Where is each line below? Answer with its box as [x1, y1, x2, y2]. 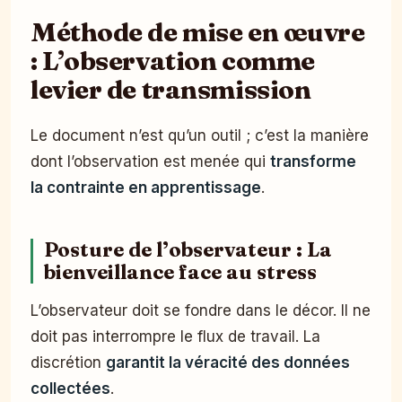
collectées [31, 379, 110, 398]
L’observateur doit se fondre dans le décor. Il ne [31, 301, 371, 319]
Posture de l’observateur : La [44, 237, 332, 262]
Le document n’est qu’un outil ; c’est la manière [31, 126, 369, 144]
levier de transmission [31, 72, 311, 105]
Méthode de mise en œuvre [31, 14, 365, 48]
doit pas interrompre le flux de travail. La [31, 327, 320, 345]
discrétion [31, 353, 106, 371]
